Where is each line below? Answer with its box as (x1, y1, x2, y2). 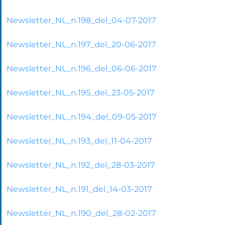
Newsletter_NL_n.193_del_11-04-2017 (7, 136, 152, 146)
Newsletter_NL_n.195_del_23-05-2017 (7, 87, 154, 97)
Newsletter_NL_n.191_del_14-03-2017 (7, 184, 152, 194)
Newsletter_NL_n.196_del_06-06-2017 (7, 63, 156, 73)
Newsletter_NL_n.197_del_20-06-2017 (7, 39, 156, 49)
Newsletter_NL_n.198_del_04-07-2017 (7, 15, 156, 25)
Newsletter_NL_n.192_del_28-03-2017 (7, 160, 155, 170)
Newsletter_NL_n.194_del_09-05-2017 (7, 111, 156, 122)
